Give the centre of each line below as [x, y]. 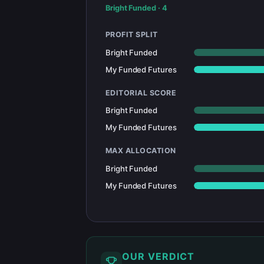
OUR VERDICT [158, 256]
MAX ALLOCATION [141, 151]
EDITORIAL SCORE [141, 93]
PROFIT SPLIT [132, 35]
